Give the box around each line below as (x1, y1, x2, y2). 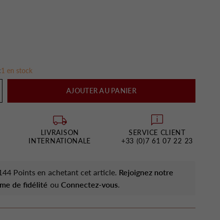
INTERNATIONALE (28, 137, 91, 145)
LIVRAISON (40, 128, 79, 137)
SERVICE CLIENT (129, 128, 186, 137)
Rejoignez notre (118, 167, 173, 177)
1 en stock (1, 66, 32, 75)
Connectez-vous (60, 180, 118, 189)
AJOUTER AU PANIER (66, 86, 137, 95)
